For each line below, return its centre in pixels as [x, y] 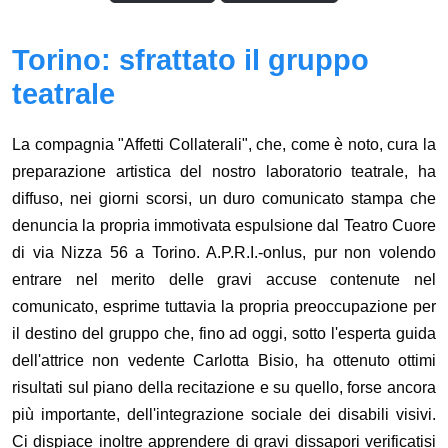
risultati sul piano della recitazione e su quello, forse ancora [224, 388]
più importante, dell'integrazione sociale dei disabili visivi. [224, 415]
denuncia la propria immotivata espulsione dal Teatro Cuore [224, 226]
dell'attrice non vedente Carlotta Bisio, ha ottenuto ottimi [224, 361]
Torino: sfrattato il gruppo [190, 60]
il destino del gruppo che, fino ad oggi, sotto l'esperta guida [224, 334]
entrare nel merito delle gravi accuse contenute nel [224, 280]
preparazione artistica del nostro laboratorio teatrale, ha [224, 172]
